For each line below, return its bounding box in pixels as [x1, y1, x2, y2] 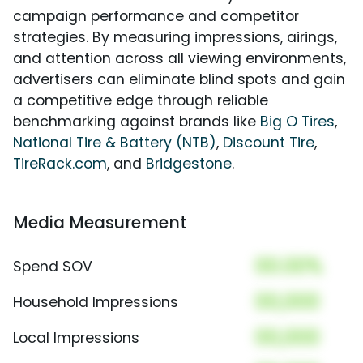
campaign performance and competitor [13, 6, 299, 27]
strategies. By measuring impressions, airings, [13, 28, 337, 48]
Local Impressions [13, 328, 139, 348]
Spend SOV [13, 257, 92, 277]
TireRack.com [13, 154, 107, 174]
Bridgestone [146, 154, 232, 174]
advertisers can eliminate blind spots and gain [13, 70, 345, 90]
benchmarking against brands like [13, 112, 260, 132]
